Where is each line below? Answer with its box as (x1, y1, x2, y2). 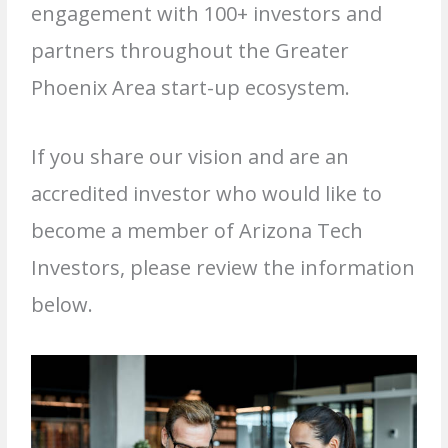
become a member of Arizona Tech (31, 217, 364, 245)
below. (31, 291, 94, 319)
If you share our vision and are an (31, 143, 350, 171)
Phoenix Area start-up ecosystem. (31, 74, 351, 102)
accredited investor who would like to (31, 180, 383, 208)
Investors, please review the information (31, 254, 416, 282)
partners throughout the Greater (31, 37, 350, 65)
